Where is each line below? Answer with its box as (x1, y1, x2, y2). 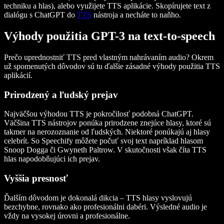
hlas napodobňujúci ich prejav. (4, 154, 100, 163)
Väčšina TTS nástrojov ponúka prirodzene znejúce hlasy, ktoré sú (4, 118, 211, 127)
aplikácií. (4, 70, 32, 79)
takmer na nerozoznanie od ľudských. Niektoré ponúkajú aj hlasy (4, 127, 210, 136)
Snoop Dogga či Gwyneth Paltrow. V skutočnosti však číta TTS (4, 145, 206, 154)
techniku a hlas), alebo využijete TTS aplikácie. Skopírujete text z (4, 1, 210, 10)
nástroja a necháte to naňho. (91, 10, 181, 19)
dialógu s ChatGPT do (4, 10, 77, 19)
